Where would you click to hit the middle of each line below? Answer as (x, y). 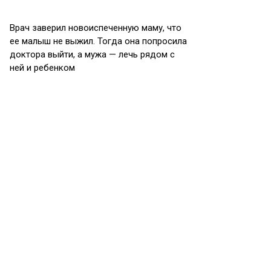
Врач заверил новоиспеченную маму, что (96, 28)
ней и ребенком (42, 68)
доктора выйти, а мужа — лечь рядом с (92, 54)
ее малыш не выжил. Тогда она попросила (98, 41)
